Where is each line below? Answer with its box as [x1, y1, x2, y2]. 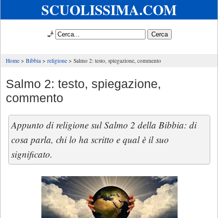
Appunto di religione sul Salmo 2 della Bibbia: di [11, 119, 197, 131]
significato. [11, 148, 53, 160]
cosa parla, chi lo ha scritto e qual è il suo [11, 133, 169, 145]
